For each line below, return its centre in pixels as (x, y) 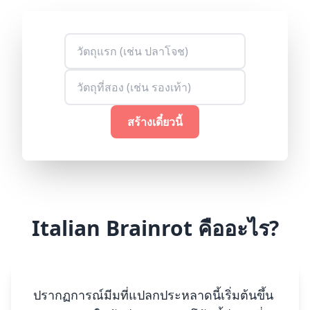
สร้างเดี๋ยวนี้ (155, 122)
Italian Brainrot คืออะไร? (155, 228)
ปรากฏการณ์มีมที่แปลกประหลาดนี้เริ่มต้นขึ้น (153, 295)
